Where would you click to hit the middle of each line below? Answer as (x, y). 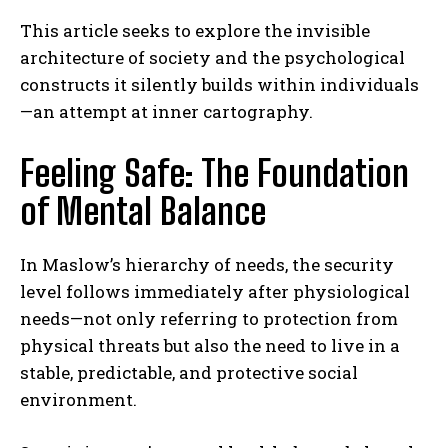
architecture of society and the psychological (212, 57)
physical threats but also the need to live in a (210, 345)
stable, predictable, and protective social (189, 372)
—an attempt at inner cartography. (166, 111)
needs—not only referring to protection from (209, 318)
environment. (78, 399)
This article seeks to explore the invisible (195, 30)
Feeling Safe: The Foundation (214, 173)
